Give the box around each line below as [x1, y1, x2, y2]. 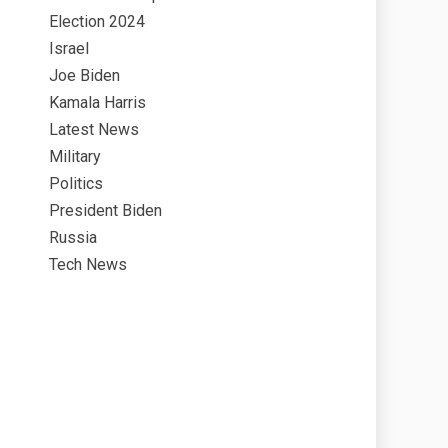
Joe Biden [49, 66, 120, 85]
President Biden [49, 201, 162, 220]
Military [49, 147, 101, 166]
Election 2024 [49, 12, 145, 31]
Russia [49, 228, 97, 247]
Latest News [49, 120, 139, 139]
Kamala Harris [49, 93, 146, 112]
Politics [49, 174, 103, 193]
